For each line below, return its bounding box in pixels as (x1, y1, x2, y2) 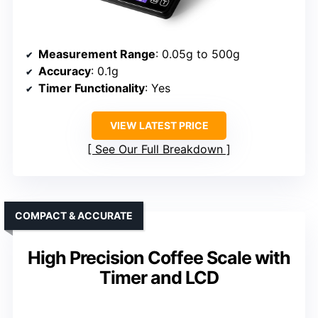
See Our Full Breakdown (95, 141, 223, 156)
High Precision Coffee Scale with (28, 246, 290, 268)
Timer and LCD (99, 266, 219, 288)
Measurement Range (38, 46, 155, 61)
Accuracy (38, 63, 91, 78)
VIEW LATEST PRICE (109, 119, 209, 131)
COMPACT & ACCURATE (15, 209, 133, 221)
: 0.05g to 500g (155, 46, 240, 61)
